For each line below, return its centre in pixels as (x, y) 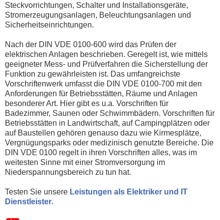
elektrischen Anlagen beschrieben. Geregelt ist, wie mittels (106, 54)
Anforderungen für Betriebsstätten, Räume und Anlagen (101, 93)
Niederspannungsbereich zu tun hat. (68, 172)
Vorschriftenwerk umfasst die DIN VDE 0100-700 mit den (103, 83)
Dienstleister (28, 201)
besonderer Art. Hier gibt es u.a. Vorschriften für (87, 103)
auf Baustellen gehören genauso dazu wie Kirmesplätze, (103, 133)
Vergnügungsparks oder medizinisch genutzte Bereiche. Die (109, 142)
